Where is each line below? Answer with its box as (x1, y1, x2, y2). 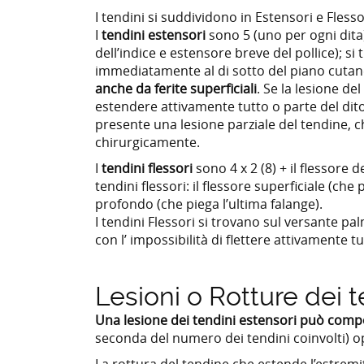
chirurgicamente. (95, 132, 200, 151)
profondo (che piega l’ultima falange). (95, 194, 323, 213)
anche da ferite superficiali (95, 79, 257, 97)
